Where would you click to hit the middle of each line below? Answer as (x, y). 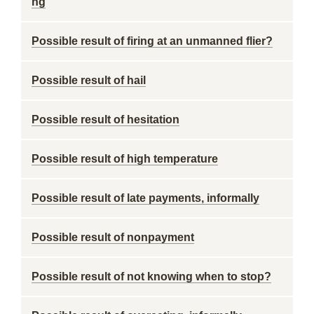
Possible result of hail (89, 80)
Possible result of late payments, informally (145, 198)
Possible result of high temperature (125, 159)
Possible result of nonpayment (113, 237)
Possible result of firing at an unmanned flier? (152, 41)
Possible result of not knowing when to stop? (151, 277)
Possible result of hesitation (105, 120)
